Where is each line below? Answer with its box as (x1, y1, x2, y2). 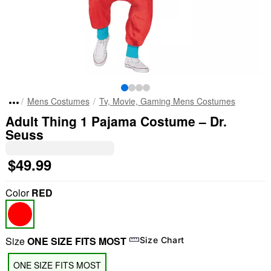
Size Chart (139, 234, 185, 245)
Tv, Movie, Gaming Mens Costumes (99, 95, 235, 107)
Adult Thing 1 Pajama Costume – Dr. (5, 112, 227, 130)
